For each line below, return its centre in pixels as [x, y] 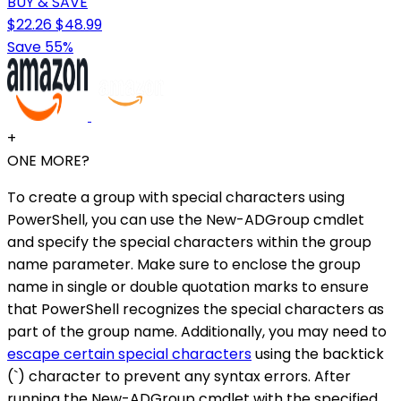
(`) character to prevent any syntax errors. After [179, 376]
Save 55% [40, 47]
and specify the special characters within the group [189, 242]
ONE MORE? [48, 160]
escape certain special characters [129, 354]
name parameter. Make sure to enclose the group [184, 264]
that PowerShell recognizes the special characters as [196, 309]
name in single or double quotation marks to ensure [188, 286]
